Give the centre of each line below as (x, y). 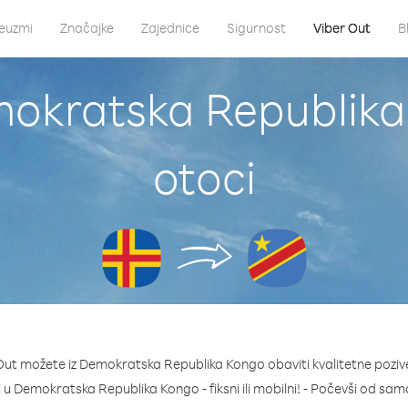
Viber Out (342, 28)
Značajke (87, 28)
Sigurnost (256, 28)
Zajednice (170, 28)
